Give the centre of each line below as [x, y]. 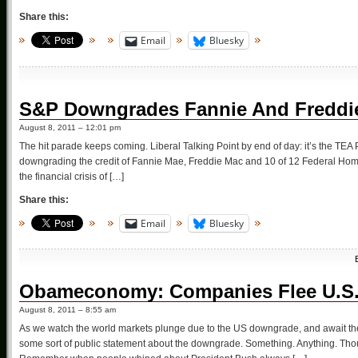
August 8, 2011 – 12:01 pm [70, 127]
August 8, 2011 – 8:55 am [68, 310]
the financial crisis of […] [72, 176]
